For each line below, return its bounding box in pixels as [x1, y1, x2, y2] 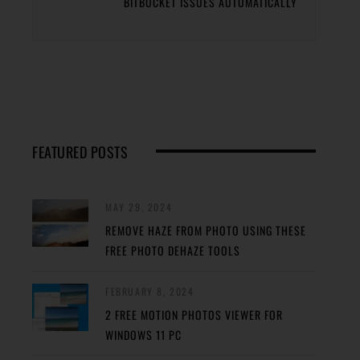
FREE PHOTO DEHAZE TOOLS [105, 242, 240, 260]
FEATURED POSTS [32, 141, 128, 163]
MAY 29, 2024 [105, 200, 173, 215]
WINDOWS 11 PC [105, 326, 182, 344]
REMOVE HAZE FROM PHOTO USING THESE [105, 222, 306, 239]
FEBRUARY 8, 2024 [105, 284, 194, 299]
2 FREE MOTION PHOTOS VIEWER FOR [105, 306, 283, 324]
